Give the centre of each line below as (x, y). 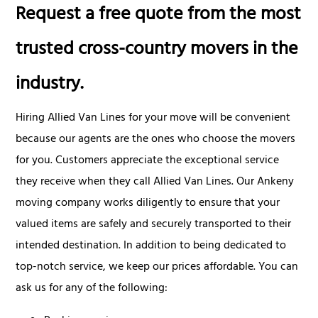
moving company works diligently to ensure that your (148, 203)
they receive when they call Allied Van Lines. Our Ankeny (155, 182)
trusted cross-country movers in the (157, 51)
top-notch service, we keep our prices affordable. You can (157, 267)
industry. (50, 86)
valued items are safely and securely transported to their (154, 225)
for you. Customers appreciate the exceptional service (148, 161)
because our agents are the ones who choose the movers (156, 139)
